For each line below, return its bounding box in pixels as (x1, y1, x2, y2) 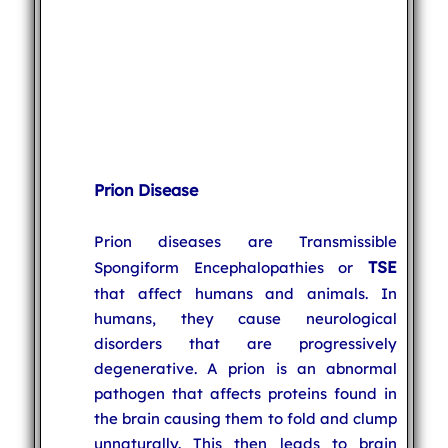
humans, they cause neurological (93, 308, 398, 328)
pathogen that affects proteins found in (93, 383, 398, 403)
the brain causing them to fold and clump (93, 408, 398, 428)
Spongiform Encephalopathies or (93, 257, 369, 277)
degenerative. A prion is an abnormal (93, 358, 398, 378)
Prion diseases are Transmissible (93, 231, 398, 251)
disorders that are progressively (93, 333, 398, 353)
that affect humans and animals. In (93, 283, 398, 303)
